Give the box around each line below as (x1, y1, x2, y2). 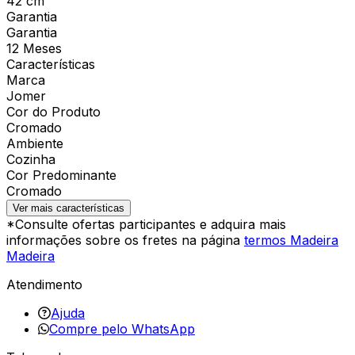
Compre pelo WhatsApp (49, 320, 195, 337)
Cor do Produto (6, 103, 101, 120)
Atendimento (6, 276, 82, 292)
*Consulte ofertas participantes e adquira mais (6, 216, 286, 232)
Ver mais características (13, 201, 124, 214)
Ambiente (6, 135, 63, 151)
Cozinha (6, 151, 55, 167)
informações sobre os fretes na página (6, 231, 244, 248)
